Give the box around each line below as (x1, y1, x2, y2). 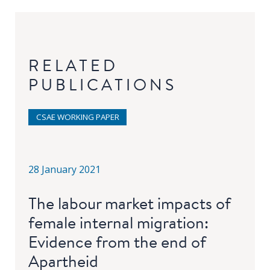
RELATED (28, 53, 119, 77)
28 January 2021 (28, 162, 101, 176)
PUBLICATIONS (28, 72, 177, 96)
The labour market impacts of (28, 191, 231, 215)
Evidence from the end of (28, 230, 207, 253)
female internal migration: (28, 210, 209, 234)
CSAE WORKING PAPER (36, 111, 119, 122)
